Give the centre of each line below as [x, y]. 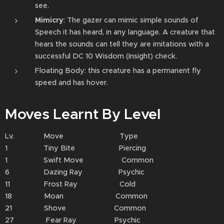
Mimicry [49, 20]
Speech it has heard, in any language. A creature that [125, 32]
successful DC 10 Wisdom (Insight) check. [107, 56]
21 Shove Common [75, 208]
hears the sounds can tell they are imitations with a [122, 44]
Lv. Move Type [71, 136]
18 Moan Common [76, 196]
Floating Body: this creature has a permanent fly [118, 70]
